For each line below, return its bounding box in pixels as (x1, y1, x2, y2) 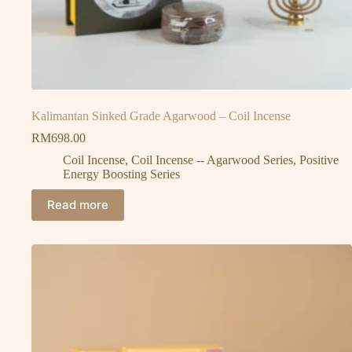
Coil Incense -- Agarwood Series (131, 152, 293, 167)
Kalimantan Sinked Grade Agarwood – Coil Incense (31, 108, 291, 123)
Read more (47, 197, 108, 213)
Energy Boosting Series (63, 167, 180, 181)
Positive (299, 152, 339, 167)
